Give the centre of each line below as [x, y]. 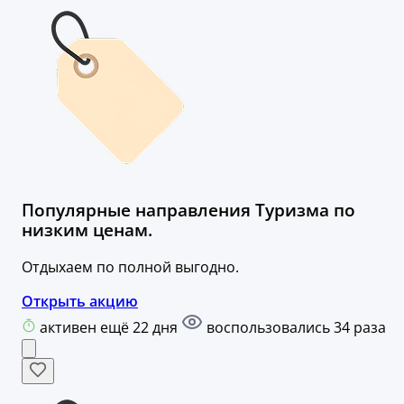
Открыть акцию [80, 302]
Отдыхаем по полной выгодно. [130, 267]
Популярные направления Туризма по [188, 210]
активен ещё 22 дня [110, 328]
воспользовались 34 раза [294, 328]
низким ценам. [87, 230]
